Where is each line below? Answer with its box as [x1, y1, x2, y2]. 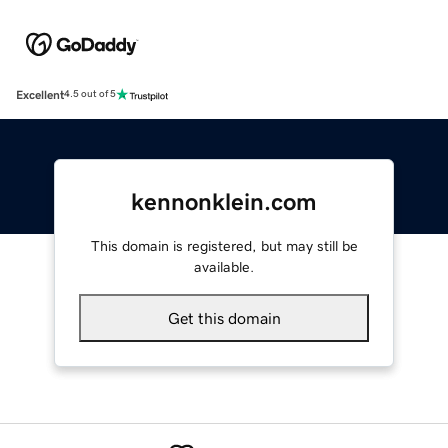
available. [194, 259, 254, 274]
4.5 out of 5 [64, 89, 116, 100]
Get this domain [167, 309, 281, 326]
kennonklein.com [131, 189, 317, 214]
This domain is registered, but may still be [90, 238, 358, 253]
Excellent [16, 88, 64, 101]
